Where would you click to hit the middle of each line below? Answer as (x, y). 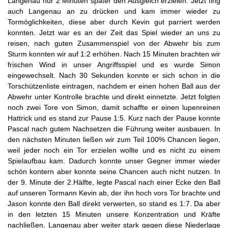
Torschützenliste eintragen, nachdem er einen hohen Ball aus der (114, 86)
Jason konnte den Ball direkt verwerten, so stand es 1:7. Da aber (114, 204)
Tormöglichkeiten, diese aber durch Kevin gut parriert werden (114, 22)
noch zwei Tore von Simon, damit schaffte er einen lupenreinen (114, 107)
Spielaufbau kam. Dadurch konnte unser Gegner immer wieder (114, 161)
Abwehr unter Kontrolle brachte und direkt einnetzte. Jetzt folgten (114, 97)
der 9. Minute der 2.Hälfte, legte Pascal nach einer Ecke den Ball (114, 182)
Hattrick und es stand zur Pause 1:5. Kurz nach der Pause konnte (114, 118)
